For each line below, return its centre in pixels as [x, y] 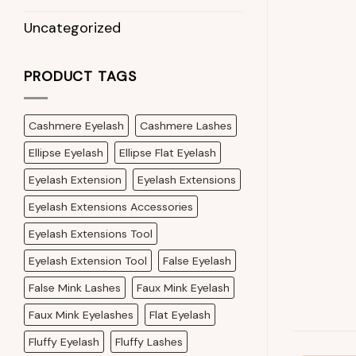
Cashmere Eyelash [76, 125]
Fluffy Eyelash [64, 341]
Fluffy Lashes [149, 341]
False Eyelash [197, 260]
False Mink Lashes [75, 287]
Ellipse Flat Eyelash [168, 152]
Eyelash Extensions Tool [91, 233]
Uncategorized [72, 28]
